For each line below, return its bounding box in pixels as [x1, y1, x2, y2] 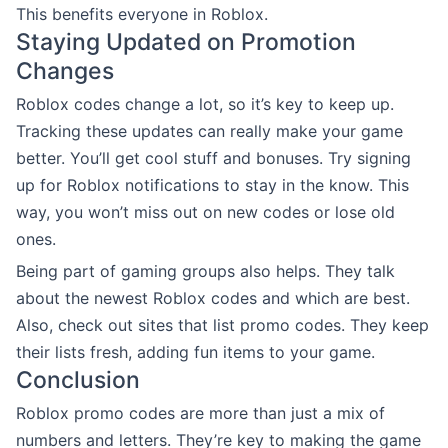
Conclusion [16, 365, 140, 394]
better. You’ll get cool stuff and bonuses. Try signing [16, 147, 411, 168]
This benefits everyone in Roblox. [16, 3, 268, 24]
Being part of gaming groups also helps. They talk [16, 260, 395, 281]
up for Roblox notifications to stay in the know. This [16, 174, 409, 195]
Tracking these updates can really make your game [16, 120, 403, 141]
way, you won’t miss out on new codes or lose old [16, 201, 395, 222]
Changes [16, 56, 114, 85]
